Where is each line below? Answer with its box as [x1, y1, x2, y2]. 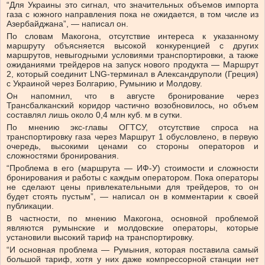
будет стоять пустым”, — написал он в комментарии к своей [7, 192, 258, 202]
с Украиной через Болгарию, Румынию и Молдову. [7, 79, 202, 89]
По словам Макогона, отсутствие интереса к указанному [7, 31, 258, 41]
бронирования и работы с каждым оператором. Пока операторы [7, 173, 258, 183]
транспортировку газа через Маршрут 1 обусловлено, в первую [7, 132, 258, 142]
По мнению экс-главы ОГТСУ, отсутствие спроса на [7, 122, 258, 132]
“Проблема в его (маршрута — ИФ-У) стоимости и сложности [7, 163, 258, 173]
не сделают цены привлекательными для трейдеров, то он [7, 182, 258, 192]
